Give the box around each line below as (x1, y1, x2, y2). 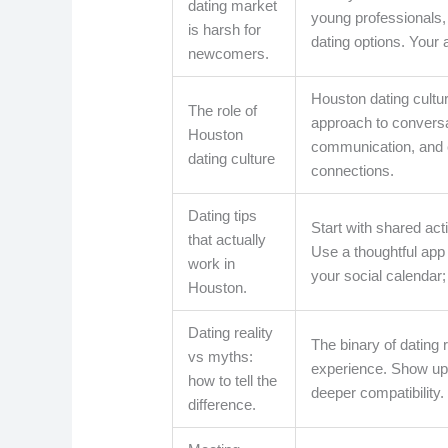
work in (188, 255, 236, 273)
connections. (311, 162, 395, 180)
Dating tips (188, 207, 258, 225)
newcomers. (188, 45, 270, 63)
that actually (188, 231, 267, 249)
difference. (188, 396, 257, 414)
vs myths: (188, 348, 254, 366)
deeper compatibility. (311, 384, 445, 402)
